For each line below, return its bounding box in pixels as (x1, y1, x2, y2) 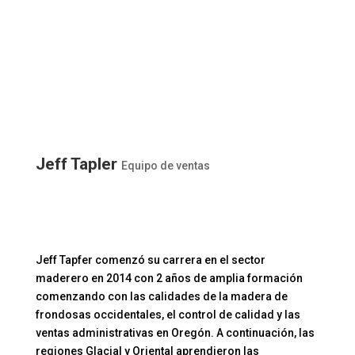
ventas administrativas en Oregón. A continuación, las (35, 326, 315, 340)
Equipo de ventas (120, 159, 210, 173)
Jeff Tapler (35, 155, 117, 174)
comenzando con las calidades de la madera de (35, 290, 288, 303)
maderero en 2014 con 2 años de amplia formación (35, 272, 303, 285)
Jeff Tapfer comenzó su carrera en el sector (35, 254, 265, 267)
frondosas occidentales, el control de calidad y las (35, 308, 300, 322)
